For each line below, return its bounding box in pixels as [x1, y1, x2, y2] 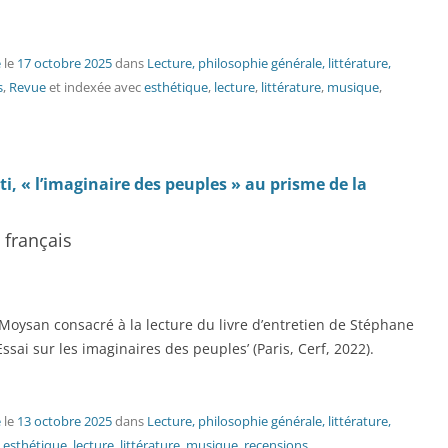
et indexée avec [46, 78, 144, 96]
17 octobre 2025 [17, 54, 112, 72]
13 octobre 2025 [17, 412, 112, 430]
